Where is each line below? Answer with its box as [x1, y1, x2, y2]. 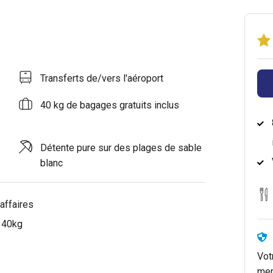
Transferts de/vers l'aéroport [40, 72, 164, 84]
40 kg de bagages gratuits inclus [40, 99, 180, 112]
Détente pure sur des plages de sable [40, 141, 202, 154]
